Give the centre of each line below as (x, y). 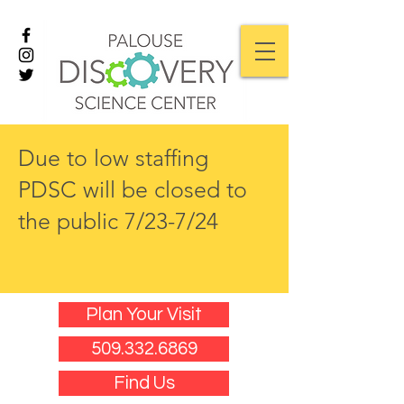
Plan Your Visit (144, 314)
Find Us (144, 383)
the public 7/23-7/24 (118, 221)
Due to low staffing (113, 158)
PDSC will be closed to (133, 189)
